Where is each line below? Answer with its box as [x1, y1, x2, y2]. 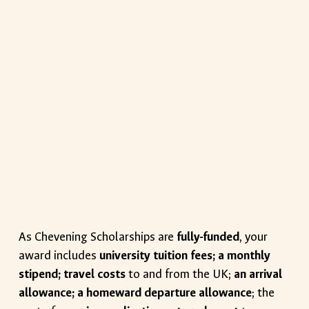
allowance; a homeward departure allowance [19, 285, 252, 301]
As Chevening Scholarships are [19, 229, 175, 245]
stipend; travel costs [19, 266, 126, 282]
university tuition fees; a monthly [99, 248, 271, 263]
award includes [19, 248, 100, 263]
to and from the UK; [126, 266, 235, 282]
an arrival [234, 266, 283, 282]
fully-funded [174, 229, 240, 245]
